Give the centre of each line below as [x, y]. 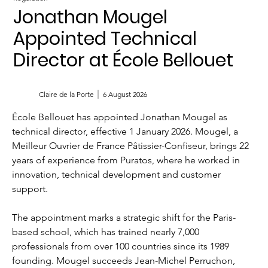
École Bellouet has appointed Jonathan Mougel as [121, 117]
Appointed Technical [105, 39]
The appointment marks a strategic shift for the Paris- [124, 218]
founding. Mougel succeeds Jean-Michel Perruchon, [125, 261]
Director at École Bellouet [124, 60]
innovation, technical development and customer [118, 175]
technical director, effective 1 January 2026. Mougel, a [127, 132]
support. [30, 189]
